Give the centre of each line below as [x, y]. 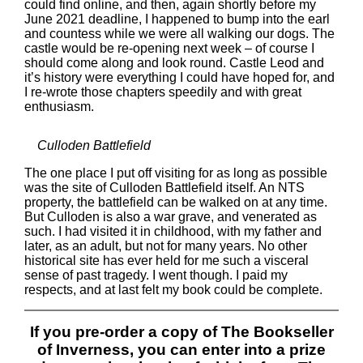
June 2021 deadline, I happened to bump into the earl [177, 19]
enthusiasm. [59, 107]
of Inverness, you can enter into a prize [181, 350]
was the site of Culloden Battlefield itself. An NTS [164, 188]
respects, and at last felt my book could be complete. [173, 290]
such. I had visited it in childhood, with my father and [173, 231]
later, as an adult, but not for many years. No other [166, 246]
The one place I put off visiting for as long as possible [176, 173]
